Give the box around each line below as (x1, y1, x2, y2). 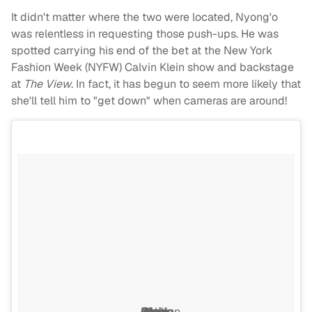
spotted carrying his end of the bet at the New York (11, 42, 272, 58)
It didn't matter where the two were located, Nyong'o (11, 9, 278, 24)
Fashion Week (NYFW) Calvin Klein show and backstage (11, 59, 294, 75)
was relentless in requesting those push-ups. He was (11, 26, 279, 41)
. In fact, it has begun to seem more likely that (71, 76, 301, 91)
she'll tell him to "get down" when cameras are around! (11, 93, 290, 108)
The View (24, 76, 71, 91)
